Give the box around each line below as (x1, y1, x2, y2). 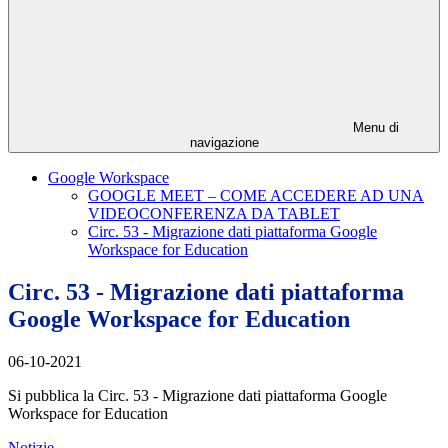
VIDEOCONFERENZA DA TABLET (88, 205, 340, 223)
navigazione (189, 135, 259, 151)
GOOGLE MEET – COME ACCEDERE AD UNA (88, 187, 424, 205)
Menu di (349, 120, 399, 136)
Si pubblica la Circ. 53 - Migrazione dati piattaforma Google (8, 387, 387, 405)
